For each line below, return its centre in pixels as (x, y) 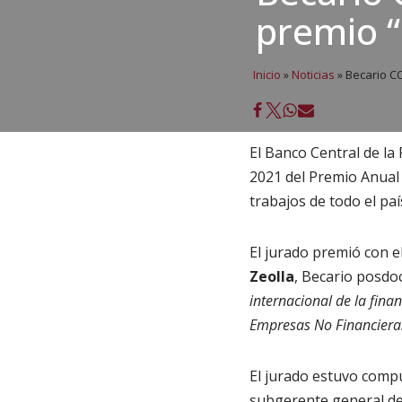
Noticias (313, 74)
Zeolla (271, 276)
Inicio (267, 74)
